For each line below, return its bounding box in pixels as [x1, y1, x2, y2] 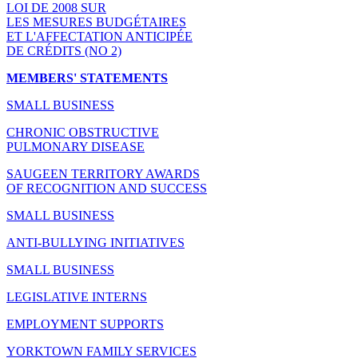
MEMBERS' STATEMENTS [6, 70, 168, 85]
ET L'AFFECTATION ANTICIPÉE [6, 29, 193, 43]
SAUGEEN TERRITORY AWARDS [6, 166, 200, 181]
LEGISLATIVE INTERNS [6, 289, 147, 304]
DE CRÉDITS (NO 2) [6, 43, 121, 58]
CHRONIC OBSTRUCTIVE [6, 125, 159, 139]
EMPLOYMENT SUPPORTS [6, 316, 164, 331]
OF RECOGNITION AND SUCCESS [6, 181, 207, 195]
